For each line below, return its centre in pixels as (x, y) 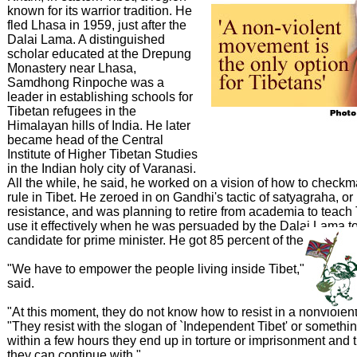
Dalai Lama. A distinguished (86, 39)
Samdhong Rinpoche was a (86, 82)
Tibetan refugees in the (72, 111)
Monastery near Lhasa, (72, 68)
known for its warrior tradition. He (100, 11)
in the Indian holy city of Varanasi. (102, 169)
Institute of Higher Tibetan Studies (102, 154)
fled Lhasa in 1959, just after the (97, 25)
